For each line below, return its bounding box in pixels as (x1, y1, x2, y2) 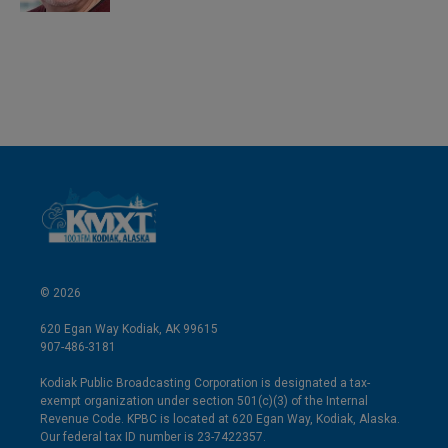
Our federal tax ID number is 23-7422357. (40, 430, 266, 445)
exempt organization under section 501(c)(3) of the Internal (40, 394, 368, 409)
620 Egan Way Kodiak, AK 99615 (40, 322, 218, 337)
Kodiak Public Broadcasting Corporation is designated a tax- (40, 376, 370, 391)
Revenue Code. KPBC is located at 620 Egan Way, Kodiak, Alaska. (40, 412, 400, 427)
